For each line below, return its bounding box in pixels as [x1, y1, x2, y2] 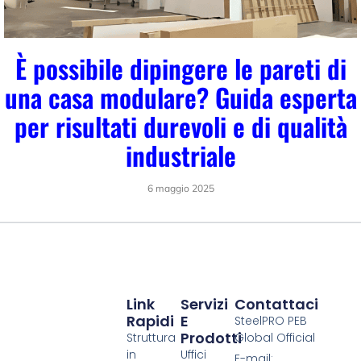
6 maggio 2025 [147, 181, 214, 194]
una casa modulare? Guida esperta [4, 77, 357, 116]
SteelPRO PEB [234, 313, 308, 330]
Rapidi [126, 311, 174, 332]
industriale [125, 135, 236, 174]
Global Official [234, 330, 316, 346]
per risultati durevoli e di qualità [14, 106, 347, 145]
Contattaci [234, 294, 319, 315]
